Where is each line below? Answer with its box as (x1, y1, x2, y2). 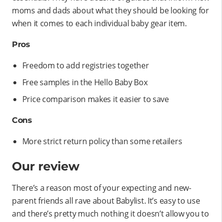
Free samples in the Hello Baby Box (22, 76, 148, 88)
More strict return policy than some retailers (22, 135, 182, 147)
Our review (12, 159, 79, 173)
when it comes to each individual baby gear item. (12, 17, 187, 29)
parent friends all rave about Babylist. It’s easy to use (12, 195, 200, 206)
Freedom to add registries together (22, 59, 149, 71)
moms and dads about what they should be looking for (12, 4, 209, 16)
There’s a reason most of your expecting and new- (12, 182, 191, 193)
